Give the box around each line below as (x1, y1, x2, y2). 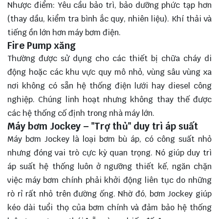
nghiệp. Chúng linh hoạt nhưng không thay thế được (7, 94, 212, 105)
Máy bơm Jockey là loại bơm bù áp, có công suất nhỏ (7, 133, 212, 144)
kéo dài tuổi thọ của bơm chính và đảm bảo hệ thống (7, 202, 212, 213)
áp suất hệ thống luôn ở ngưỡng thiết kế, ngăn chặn (7, 161, 212, 172)
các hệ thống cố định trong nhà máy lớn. (7, 108, 154, 118)
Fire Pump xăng (7, 39, 76, 51)
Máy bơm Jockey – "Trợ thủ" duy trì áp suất (7, 120, 198, 132)
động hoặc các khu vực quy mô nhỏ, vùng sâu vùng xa (7, 66, 212, 77)
